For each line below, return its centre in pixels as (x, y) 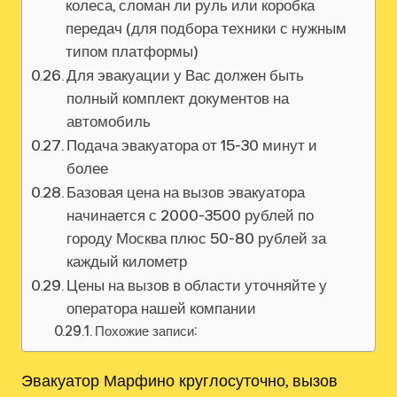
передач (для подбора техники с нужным (206, 28)
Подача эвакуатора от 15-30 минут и (192, 145)
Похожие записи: (146, 331)
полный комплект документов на (178, 98)
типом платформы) (132, 51)
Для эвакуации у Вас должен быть (186, 75)
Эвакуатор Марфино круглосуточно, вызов (179, 380)
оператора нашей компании (162, 308)
